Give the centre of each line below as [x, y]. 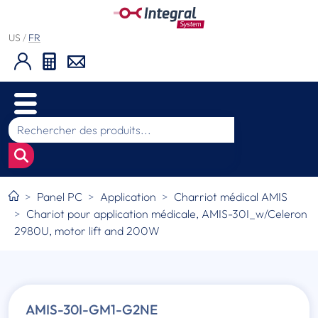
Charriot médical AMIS [231, 197]
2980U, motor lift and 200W [87, 231]
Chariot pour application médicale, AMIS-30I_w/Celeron [167, 214]
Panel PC [60, 197]
